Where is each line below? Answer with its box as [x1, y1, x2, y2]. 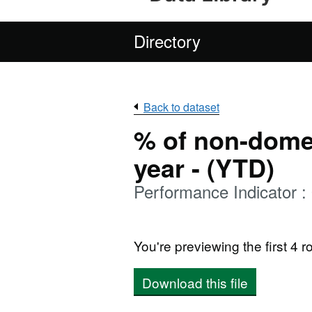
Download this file [142, 273, 248, 292]
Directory [134, 29, 201, 53]
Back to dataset [143, 99, 219, 115]
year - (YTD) [134, 149, 274, 185]
